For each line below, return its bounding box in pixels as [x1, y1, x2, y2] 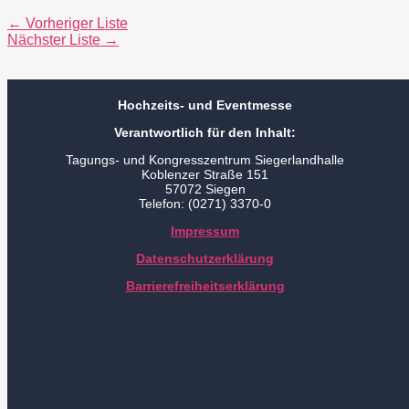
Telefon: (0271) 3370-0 [139, 196, 271, 211]
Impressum [171, 224, 239, 238]
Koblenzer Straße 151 [142, 167, 268, 182]
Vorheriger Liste [22, 15, 128, 31]
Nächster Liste [7, 31, 104, 47]
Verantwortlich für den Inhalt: [114, 125, 296, 140]
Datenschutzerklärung [136, 251, 274, 266]
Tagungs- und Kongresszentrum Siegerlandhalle [66, 152, 344, 167]
